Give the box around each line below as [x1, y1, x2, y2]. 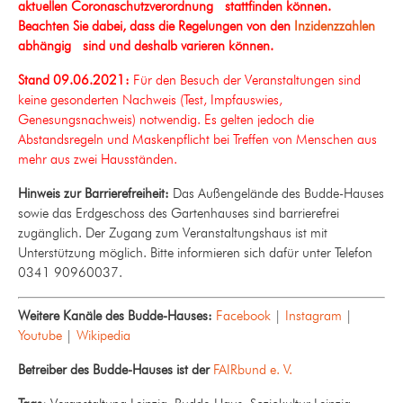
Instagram [285, 307, 342, 324]
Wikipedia [76, 327, 130, 344]
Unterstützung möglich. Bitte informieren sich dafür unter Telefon [18, 245, 372, 262]
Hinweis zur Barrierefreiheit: [18, 185, 169, 202]
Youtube [18, 327, 62, 344]
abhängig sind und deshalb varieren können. [18, 38, 273, 55]
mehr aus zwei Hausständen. [18, 151, 177, 168]
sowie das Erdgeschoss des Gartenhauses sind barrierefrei [18, 205, 339, 222]
